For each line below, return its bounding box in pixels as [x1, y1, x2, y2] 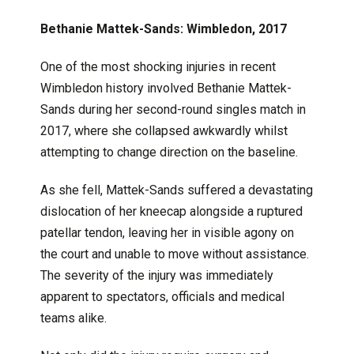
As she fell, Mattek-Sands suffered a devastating [40, 182, 313, 198]
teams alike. [40, 310, 107, 326]
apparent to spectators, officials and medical [40, 288, 284, 304]
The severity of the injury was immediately [40, 267, 273, 283]
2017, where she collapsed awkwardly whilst [40, 122, 288, 138]
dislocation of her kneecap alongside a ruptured [40, 203, 303, 219]
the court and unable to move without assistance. [40, 246, 312, 262]
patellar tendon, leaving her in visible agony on [40, 224, 294, 240]
